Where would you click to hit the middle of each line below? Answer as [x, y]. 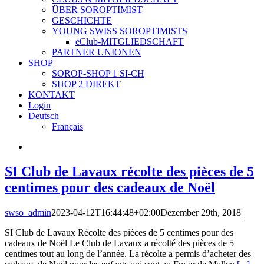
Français [67, 126]
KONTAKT [52, 95]
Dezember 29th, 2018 [201, 212]
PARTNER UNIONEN [97, 52]
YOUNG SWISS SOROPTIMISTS [120, 31]
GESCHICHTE [82, 20]
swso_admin [28, 212]
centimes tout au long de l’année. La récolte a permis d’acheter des [128, 253]
